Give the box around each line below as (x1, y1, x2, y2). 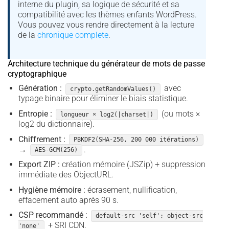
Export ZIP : (18, 159, 60, 170)
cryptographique (8, 69, 66, 79)
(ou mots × (159, 109, 200, 119)
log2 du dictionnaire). (18, 119, 95, 129)
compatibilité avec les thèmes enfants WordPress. (18, 9, 197, 19)
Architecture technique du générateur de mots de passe (8, 59, 205, 69)
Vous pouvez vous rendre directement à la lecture (18, 19, 194, 30)
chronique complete (37, 30, 108, 40)
